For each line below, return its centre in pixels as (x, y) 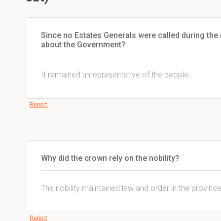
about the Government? (83, 45)
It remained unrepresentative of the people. (116, 75)
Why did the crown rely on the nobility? (110, 158)
